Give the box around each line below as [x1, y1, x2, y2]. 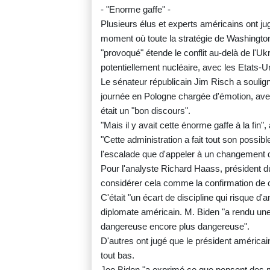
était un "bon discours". [101, 105, 190, 116]
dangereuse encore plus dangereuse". [101, 221, 250, 231]
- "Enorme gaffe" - [101, 4, 171, 14]
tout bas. [101, 250, 134, 260]
